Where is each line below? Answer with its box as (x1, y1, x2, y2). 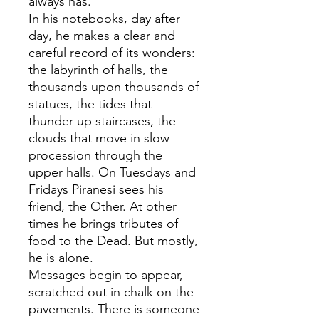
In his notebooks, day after (28, 11, 180, 27)
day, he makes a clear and (28, 28, 175, 44)
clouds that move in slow (28, 130, 169, 147)
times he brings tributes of (28, 216, 178, 232)
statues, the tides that (28, 96, 152, 113)
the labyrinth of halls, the (28, 62, 168, 78)
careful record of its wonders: (28, 45, 195, 61)
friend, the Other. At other (28, 199, 177, 215)
